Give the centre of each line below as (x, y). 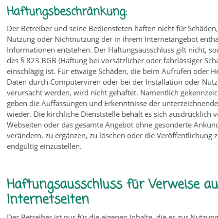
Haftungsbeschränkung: (67, 12)
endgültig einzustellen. (45, 146)
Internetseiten (48, 200)
